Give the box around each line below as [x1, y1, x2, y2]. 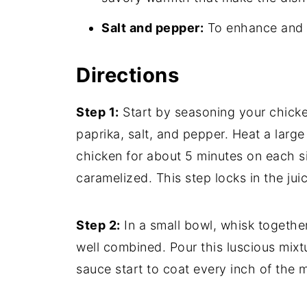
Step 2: [76, 218, 121, 232]
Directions [76, 63, 179, 87]
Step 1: [76, 105, 119, 119]
